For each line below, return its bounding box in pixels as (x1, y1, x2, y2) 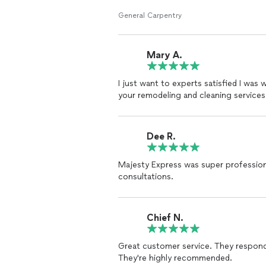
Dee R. (147, 130, 176, 142)
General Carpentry (118, 11, 182, 20)
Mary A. (147, 49, 182, 61)
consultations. (118, 172, 173, 182)
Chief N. (147, 211, 183, 223)
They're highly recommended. (118, 253, 232, 263)
